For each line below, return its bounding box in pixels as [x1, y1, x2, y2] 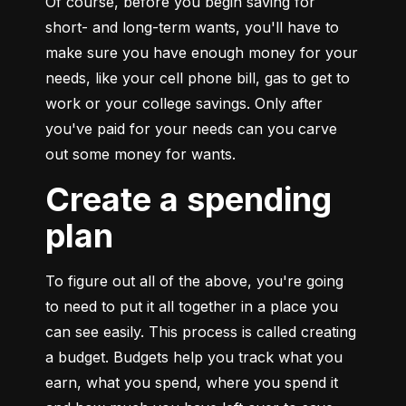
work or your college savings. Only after [45, 94, 323, 113]
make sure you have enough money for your [45, 43, 358, 63]
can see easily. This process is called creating [45, 323, 356, 342]
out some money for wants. [45, 145, 236, 164]
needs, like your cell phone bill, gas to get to [45, 69, 350, 88]
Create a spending [45, 179, 70, 220]
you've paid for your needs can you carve [45, 120, 337, 139]
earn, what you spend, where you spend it [45, 373, 338, 392]
